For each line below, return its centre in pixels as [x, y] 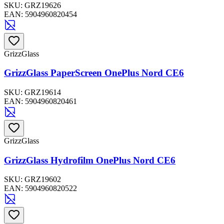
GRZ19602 [43, 179]
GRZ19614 [43, 92]
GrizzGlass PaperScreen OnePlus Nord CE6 [94, 73]
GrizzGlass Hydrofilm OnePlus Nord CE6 [90, 160]
